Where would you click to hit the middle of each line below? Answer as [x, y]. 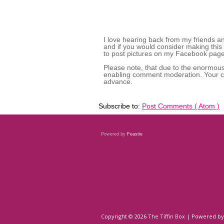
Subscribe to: [120, 106]
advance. [118, 81]
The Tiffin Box [167, 216]
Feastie [135, 134]
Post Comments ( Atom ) [181, 106]
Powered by [114, 134]
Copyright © [118, 216]
